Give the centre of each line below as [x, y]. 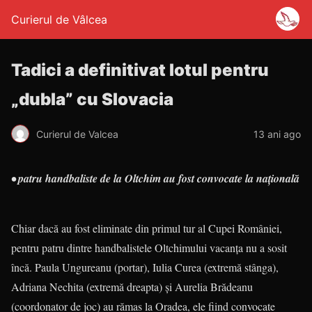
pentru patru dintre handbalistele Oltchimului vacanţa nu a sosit [149, 248]
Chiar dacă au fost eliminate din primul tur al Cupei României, [147, 228]
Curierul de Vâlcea [59, 19]
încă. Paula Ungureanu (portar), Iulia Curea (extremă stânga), [145, 267]
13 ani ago [277, 134]
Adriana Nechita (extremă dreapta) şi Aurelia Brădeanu [132, 287]
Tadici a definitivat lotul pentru [140, 70]
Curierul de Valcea [77, 134]
